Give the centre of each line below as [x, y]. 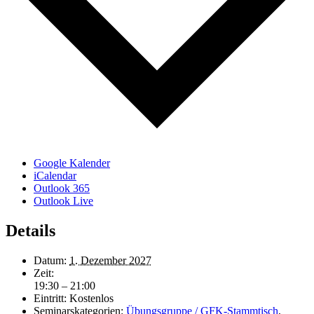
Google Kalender [72, 163]
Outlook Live [63, 201]
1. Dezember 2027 [110, 261]
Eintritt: [50, 299]
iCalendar [55, 176]
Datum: [50, 261]
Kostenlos [91, 299]
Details [30, 231]
